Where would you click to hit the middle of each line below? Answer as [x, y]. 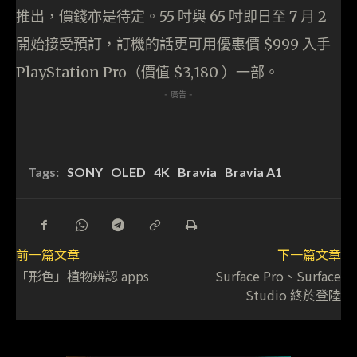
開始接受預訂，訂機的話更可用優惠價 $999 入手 [173, 45]
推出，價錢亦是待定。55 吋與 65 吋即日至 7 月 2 [171, 17]
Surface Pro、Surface [278, 276]
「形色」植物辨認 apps [82, 276]
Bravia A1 [253, 172]
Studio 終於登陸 [293, 295]
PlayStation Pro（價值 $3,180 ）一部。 [147, 73]
